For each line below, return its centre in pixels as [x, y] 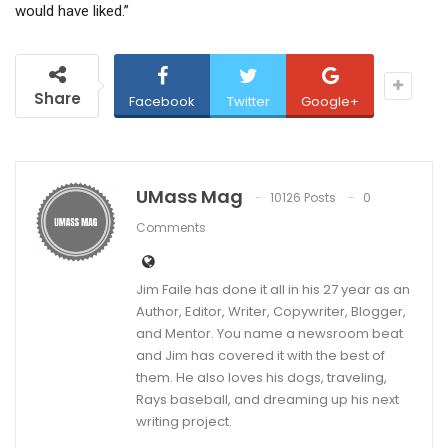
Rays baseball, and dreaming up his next [267, 400]
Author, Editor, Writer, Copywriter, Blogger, [271, 312]
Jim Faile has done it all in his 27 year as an [273, 290]
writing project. [184, 422]
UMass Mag [189, 197]
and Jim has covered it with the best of [260, 356]
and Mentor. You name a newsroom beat [269, 334]
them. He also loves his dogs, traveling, [261, 378]
